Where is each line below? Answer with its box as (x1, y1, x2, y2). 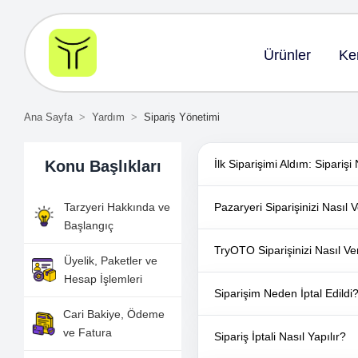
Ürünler (264, 47, 312, 63)
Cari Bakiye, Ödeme (63, 308, 165, 320)
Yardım (92, 111, 125, 123)
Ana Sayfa (24, 111, 74, 123)
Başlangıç (64, 219, 114, 232)
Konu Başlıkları (44, 157, 161, 175)
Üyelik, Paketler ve (64, 254, 158, 267)
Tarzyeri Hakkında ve (64, 201, 171, 213)
